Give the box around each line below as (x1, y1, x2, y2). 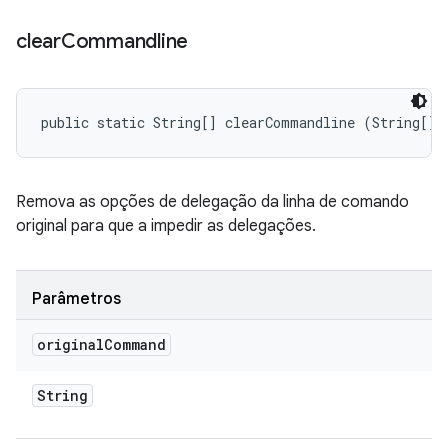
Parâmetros (32, 289, 121, 309)
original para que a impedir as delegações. (16, 216, 316, 236)
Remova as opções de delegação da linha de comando (16, 192, 409, 212)
